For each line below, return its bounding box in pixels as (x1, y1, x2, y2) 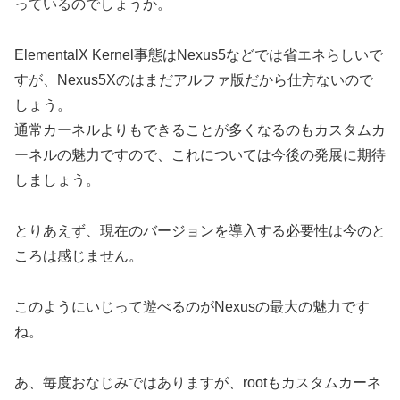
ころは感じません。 (14, 248, 143, 263)
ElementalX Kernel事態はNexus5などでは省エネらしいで (14, 47, 383, 63)
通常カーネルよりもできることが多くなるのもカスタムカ (14, 122, 386, 138)
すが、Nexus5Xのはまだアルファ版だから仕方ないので (14, 72, 373, 88)
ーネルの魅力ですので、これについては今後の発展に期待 (14, 147, 386, 163)
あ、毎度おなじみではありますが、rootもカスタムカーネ (14, 374, 381, 390)
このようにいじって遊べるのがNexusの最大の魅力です (14, 298, 370, 314)
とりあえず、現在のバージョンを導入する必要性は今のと (14, 223, 386, 238)
